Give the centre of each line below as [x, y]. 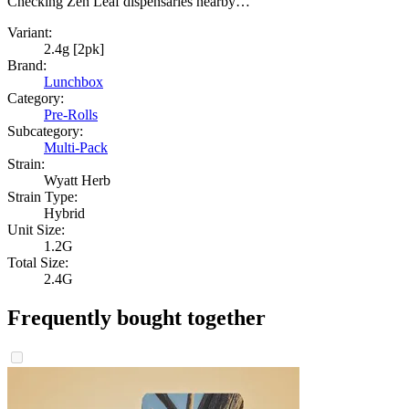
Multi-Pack [76, 148]
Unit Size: [36, 230]
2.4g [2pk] [74, 49]
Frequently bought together [136, 318]
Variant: [30, 33]
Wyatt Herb [77, 181]
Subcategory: [45, 131]
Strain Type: [42, 197]
